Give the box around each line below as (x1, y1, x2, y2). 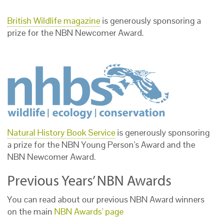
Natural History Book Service (7, 127, 115, 139)
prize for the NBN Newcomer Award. (7, 27, 144, 38)
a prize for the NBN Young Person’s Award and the (7, 139, 195, 151)
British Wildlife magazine (7, 15, 100, 26)
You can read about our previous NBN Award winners (7, 194, 204, 205)
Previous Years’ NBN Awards (7, 171, 171, 190)
